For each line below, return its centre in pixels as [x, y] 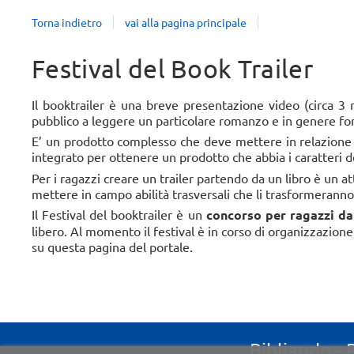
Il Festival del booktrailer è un [119, 214]
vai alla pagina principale [186, 22]
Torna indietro [67, 22]
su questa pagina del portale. [112, 246]
